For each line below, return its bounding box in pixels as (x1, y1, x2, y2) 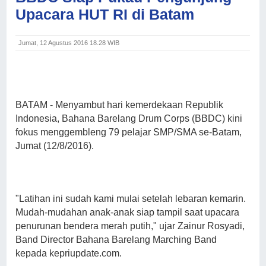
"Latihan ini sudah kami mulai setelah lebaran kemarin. (15, 194, 246, 204)
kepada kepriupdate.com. (15, 248, 122, 259)
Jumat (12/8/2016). (15, 141, 94, 151)
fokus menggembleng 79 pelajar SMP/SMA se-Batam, (15, 127, 242, 138)
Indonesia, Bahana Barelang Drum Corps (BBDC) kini (15, 113, 243, 124)
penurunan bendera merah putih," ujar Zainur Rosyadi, (15, 221, 245, 232)
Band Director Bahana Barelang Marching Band (15, 235, 217, 245)
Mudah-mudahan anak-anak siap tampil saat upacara (15, 207, 240, 218)
